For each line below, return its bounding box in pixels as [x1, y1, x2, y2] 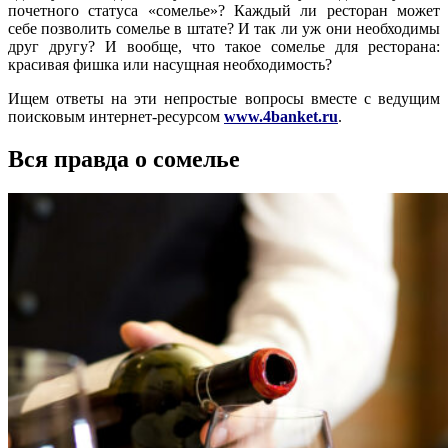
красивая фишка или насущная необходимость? [8, 56, 332, 74]
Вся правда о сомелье [8, 146, 240, 173]
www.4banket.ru [224, 108, 338, 126]
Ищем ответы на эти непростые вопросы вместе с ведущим [8, 90, 440, 108]
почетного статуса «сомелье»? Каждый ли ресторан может [8, 2, 440, 20]
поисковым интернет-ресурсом [8, 108, 224, 126]
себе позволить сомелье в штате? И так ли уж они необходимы [8, 20, 440, 38]
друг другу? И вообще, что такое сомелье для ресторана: [8, 38, 440, 56]
